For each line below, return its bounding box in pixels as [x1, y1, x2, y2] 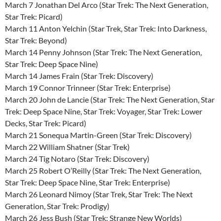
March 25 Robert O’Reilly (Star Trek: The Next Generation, [5, 165, 201, 175]
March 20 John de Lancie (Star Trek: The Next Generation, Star [5, 94, 215, 104]
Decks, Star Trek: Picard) [5, 118, 86, 128]
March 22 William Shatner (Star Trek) [5, 142, 130, 151]
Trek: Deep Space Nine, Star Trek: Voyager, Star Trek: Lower [5, 106, 202, 116]
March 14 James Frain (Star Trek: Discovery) [5, 71, 153, 80]
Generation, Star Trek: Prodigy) [5, 201, 110, 211]
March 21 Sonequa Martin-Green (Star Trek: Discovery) [5, 130, 192, 140]
